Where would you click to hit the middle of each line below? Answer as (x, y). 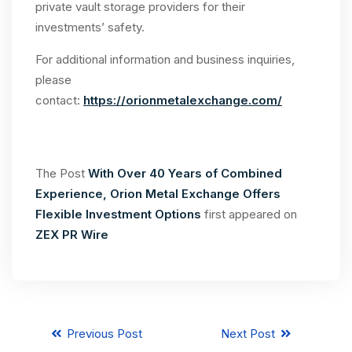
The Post (62, 173)
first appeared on (251, 214)
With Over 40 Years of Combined (185, 173)
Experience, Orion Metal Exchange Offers (158, 194)
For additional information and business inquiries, (165, 59)
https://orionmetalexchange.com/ (183, 100)
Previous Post (103, 334)
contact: (59, 100)
